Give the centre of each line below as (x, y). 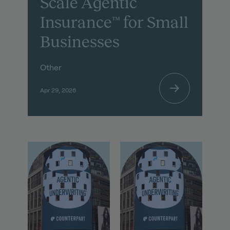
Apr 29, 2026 (58, 90)
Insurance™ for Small (114, 23)
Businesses (80, 42)
